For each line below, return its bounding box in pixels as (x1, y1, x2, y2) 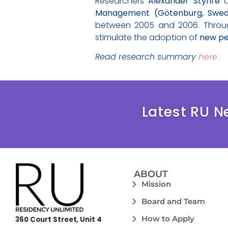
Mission (141, 179, 171, 189)
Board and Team (141, 196, 205, 207)
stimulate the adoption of (95, 31, 199, 43)
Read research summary (95, 50, 198, 63)
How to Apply (141, 214, 194, 224)
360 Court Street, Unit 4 (15, 214, 102, 224)
